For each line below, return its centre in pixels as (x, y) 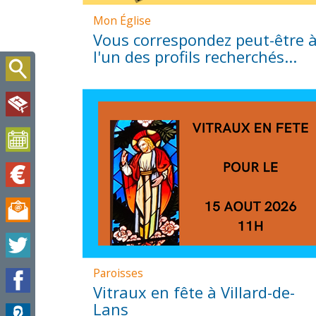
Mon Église (122, 20)
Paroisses (118, 273)
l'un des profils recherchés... (195, 56)
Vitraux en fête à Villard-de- (194, 292)
